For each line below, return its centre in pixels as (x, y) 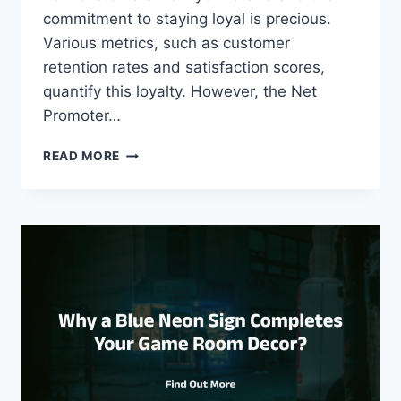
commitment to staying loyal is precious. (187, 19)
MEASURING (159, 152)
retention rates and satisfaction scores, (184, 68)
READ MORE (82, 156)
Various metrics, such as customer (166, 43)
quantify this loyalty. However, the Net (180, 92)
